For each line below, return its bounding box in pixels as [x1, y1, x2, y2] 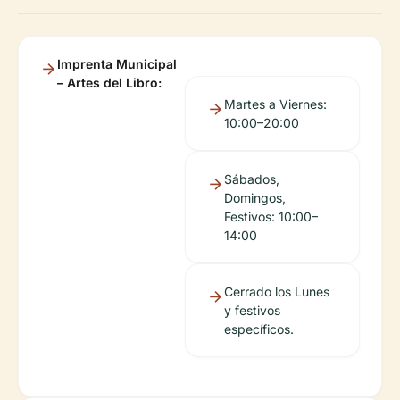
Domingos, [223, 190, 286, 205]
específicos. [223, 321, 294, 337]
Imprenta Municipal [57, 56, 177, 71]
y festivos [223, 303, 280, 318]
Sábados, [223, 171, 279, 187]
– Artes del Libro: [57, 75, 162, 90]
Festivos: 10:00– [223, 209, 318, 224]
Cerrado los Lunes [223, 284, 329, 299]
